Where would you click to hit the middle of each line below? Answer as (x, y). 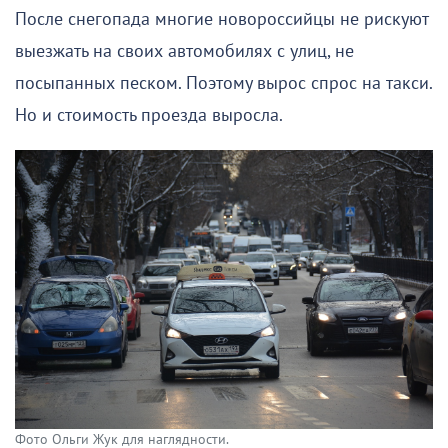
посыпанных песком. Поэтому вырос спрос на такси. (223, 84)
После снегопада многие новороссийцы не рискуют (221, 20)
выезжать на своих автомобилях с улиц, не (184, 52)
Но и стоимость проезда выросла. (149, 116)
